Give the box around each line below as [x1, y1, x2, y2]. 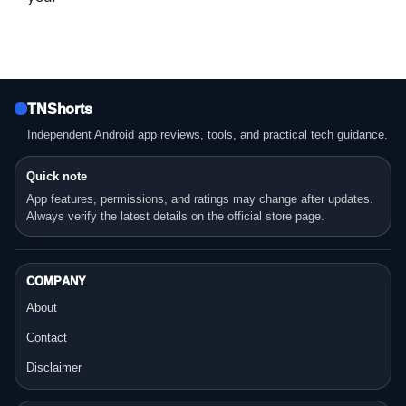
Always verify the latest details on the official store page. [26, 208, 324, 223]
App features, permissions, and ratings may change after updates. [26, 191, 373, 206]
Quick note [26, 169, 87, 183]
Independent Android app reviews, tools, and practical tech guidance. [27, 127, 388, 141]
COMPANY [26, 274, 86, 288]
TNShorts [27, 101, 92, 117]
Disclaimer [26, 360, 82, 374]
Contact [26, 330, 67, 344]
